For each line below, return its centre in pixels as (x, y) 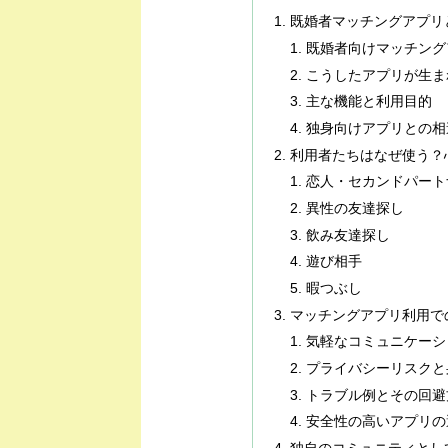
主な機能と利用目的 (369, 102)
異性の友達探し (355, 208)
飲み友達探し (348, 235)
